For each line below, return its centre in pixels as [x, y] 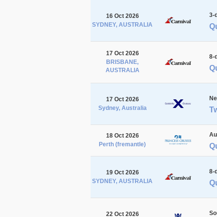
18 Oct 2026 [122, 135]
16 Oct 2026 [122, 16]
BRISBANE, [122, 62]
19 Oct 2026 [122, 172]
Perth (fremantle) [122, 144]
